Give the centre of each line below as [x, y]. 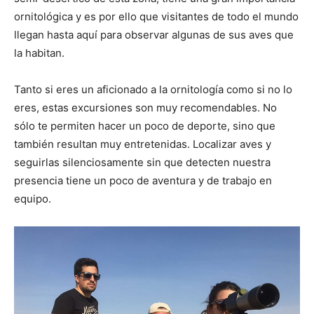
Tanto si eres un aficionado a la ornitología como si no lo [153, 90]
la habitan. [39, 53]
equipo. [33, 199]
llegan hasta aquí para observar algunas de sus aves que [154, 35]
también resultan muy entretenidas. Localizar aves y [143, 144]
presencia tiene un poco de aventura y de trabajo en [143, 181]
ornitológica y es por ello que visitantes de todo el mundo [156, 17]
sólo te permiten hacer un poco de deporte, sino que [145, 126]
